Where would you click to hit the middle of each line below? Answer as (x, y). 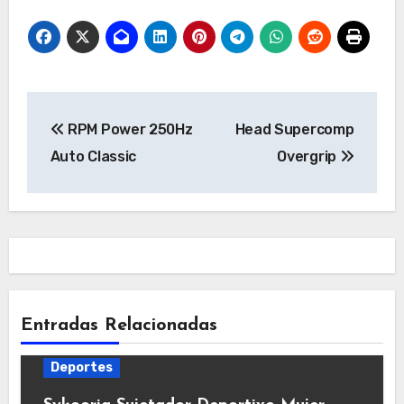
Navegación (107, 109)
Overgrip (308, 156)
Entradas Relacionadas (119, 325)
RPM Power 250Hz (129, 129)
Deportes (81, 367)
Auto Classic (93, 156)
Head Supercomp (294, 129)
